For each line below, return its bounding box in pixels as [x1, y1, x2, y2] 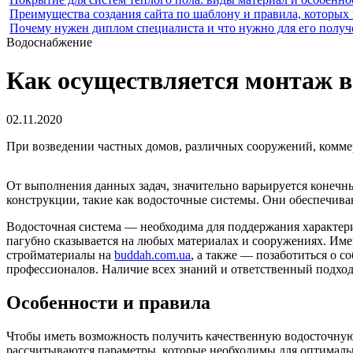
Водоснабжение [6, 35, 92, 49]
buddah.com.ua [114, 247, 191, 262]
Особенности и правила [6, 292, 210, 313]
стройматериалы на [6, 247, 114, 262]
